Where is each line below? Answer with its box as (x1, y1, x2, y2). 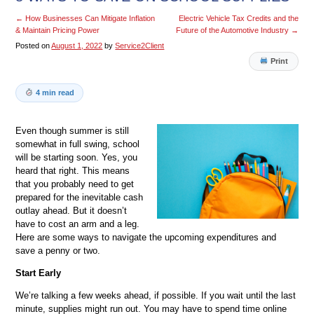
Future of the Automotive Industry (175, 26, 291, 35)
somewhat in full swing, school (15, 139, 140, 150)
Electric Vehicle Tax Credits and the (178, 14, 299, 23)
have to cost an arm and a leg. (15, 219, 140, 230)
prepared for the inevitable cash (15, 192, 144, 203)
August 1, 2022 (51, 41, 103, 50)
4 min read (35, 88, 74, 97)
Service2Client (115, 41, 165, 50)
